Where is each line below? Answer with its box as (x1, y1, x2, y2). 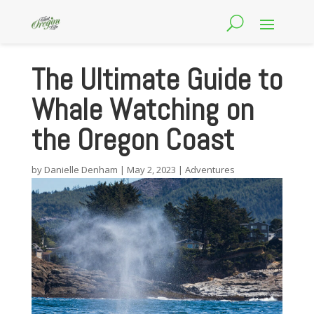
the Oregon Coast (31, 121, 234, 159)
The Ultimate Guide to (31, 60, 282, 99)
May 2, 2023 (126, 163, 176, 176)
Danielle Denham (43, 163, 118, 176)
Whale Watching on (31, 90, 254, 129)
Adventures (184, 163, 235, 176)
